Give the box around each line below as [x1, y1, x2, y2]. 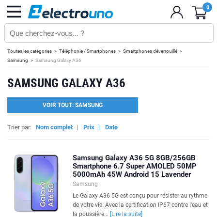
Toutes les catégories [7, 48, 52, 54]
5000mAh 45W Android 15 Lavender [73, 170, 191, 179]
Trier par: [7, 124, 36, 131]
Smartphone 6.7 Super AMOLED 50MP [73, 162, 197, 170]
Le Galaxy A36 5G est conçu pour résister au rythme [73, 192, 207, 199]
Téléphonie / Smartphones [59, 48, 116, 54]
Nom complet [36, 124, 73, 131]
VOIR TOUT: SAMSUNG [43, 102, 103, 108]
